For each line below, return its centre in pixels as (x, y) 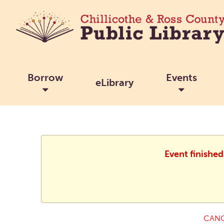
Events (181, 77)
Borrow (45, 77)
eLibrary (114, 82)
